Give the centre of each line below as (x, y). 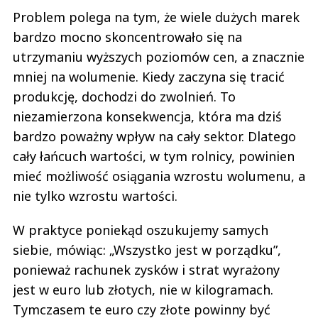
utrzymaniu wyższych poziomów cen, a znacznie (159, 56)
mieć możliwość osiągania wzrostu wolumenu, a (159, 176)
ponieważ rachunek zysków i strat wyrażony (146, 269)
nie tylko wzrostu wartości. (97, 196)
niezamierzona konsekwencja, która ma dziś (147, 116)
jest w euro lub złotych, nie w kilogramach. (143, 289)
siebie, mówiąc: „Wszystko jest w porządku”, (147, 250)
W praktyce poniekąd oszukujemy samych (141, 230)
